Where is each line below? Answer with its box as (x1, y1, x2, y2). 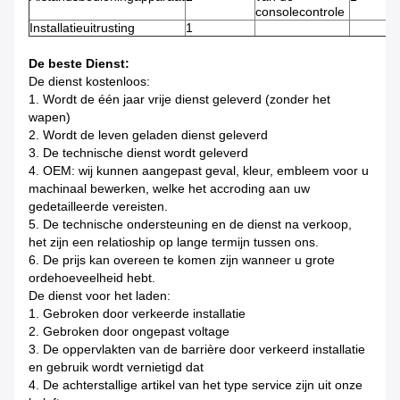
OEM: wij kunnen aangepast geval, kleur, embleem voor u (43, 163, 369, 179)
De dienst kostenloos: (29, 74, 150, 89)
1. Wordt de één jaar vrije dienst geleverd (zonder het (29, 92, 330, 107)
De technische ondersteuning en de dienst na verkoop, (43, 217, 352, 232)
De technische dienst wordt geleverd (43, 146, 248, 161)
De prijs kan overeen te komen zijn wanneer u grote (43, 253, 335, 268)
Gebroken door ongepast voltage (43, 324, 229, 339)
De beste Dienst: (29, 56, 129, 71)
